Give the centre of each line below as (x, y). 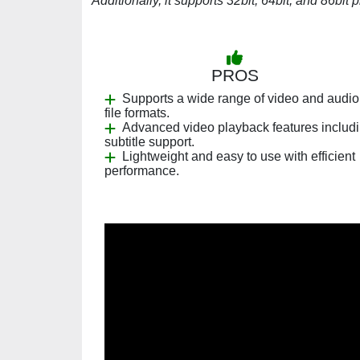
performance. (142, 171)
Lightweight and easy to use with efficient (239, 156)
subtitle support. (149, 142)
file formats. (137, 113)
